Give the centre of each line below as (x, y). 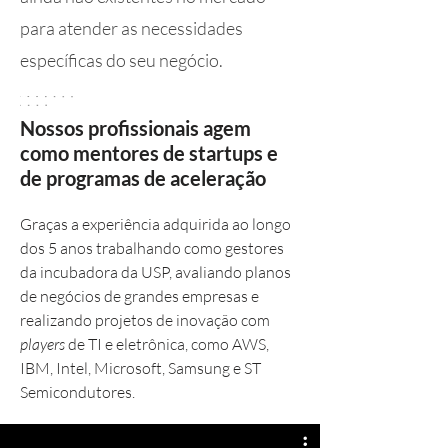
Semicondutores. (77, 392)
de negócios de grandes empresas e (139, 296)
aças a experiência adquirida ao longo (164, 224)
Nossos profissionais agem (135, 128)
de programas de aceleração (143, 178)
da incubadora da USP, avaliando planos (155, 272)
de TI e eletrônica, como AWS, (167, 344)
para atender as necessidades (131, 28)
